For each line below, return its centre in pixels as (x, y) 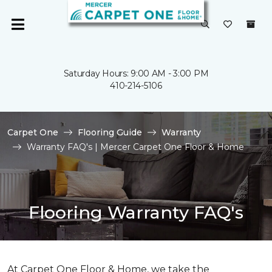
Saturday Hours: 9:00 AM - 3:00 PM (136, 73)
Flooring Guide (110, 132)
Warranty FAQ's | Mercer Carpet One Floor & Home (135, 147)
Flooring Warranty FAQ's (136, 212)
